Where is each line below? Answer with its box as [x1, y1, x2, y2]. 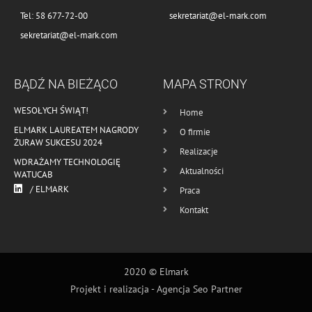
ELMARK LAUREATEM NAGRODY [14, 123, 139, 136]
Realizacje [180, 145, 218, 157]
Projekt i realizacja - [70, 283, 157, 296]
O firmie [180, 125, 210, 138]
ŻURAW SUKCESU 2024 [14, 136, 102, 148]
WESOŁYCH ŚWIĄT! [14, 104, 88, 116]
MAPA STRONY [163, 76, 247, 91]
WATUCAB [14, 168, 53, 180]
